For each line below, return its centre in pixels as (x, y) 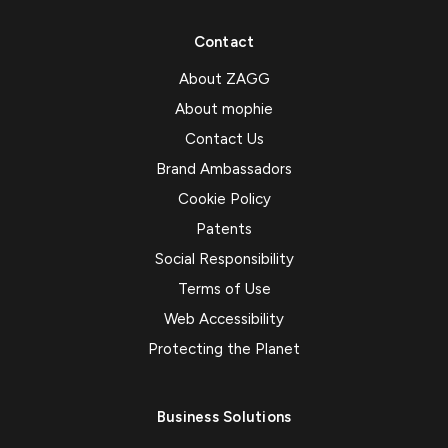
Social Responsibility (224, 259)
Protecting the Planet (224, 349)
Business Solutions (224, 417)
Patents (224, 229)
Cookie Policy (224, 199)
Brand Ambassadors (224, 169)
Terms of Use (224, 289)
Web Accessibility (224, 319)
